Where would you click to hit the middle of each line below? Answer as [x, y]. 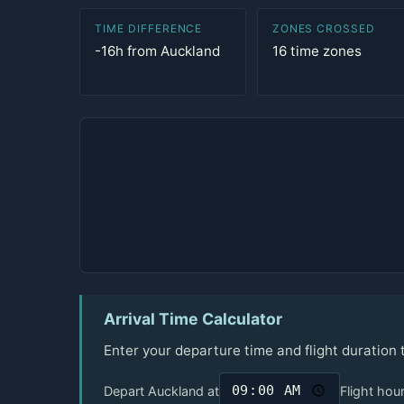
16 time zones [317, 51]
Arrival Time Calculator [193, 319]
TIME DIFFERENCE [149, 28]
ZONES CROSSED [324, 28]
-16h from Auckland [157, 51]
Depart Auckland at [161, 390]
